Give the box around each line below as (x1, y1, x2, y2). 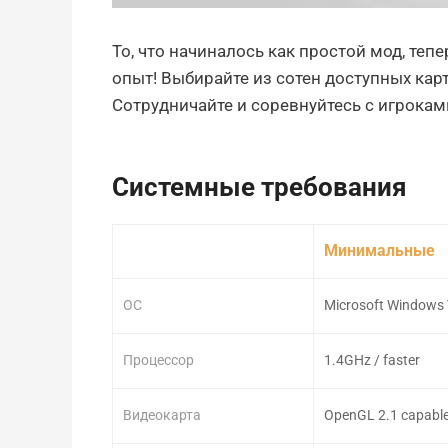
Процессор (123, 352, 194, 369)
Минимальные (324, 241, 436, 261)
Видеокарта (123, 407, 201, 424)
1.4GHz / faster (324, 352, 421, 369)
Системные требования (112, 171, 407, 202)
